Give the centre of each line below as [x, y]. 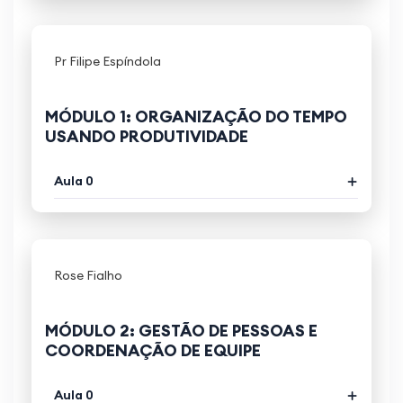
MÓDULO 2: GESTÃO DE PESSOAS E [181, 331]
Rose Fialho [88, 276]
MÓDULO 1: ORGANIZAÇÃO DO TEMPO [196, 117]
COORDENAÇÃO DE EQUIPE [153, 351]
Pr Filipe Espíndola [107, 62]
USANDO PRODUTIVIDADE [147, 137]
